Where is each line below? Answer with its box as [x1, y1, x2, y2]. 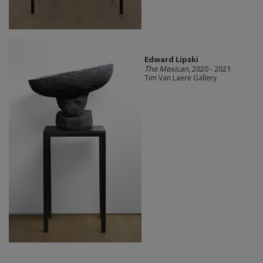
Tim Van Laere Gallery [144, 73, 217, 83]
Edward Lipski [144, 54, 198, 65]
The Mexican [144, 63, 188, 75]
